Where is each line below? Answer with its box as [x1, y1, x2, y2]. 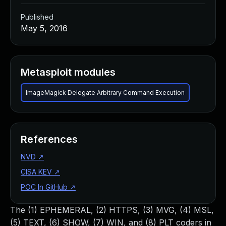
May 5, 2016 [21, 23, 68, 33]
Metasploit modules [21, 66, 116, 78]
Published [21, 13, 53, 21]
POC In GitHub [21, 183, 68, 191]
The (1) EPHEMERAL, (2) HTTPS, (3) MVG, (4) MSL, [10, 205, 214, 215]
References [21, 133, 78, 145]
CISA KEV [21, 167, 52, 176]
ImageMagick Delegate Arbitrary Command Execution [26, 89, 185, 96]
